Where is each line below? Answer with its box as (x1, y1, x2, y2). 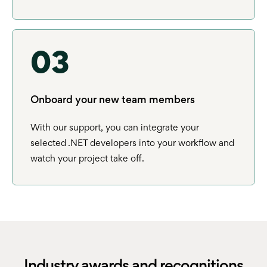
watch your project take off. (30, 154, 144, 163)
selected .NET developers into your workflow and (30, 139, 234, 148)
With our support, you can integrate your (30, 123, 199, 132)
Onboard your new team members (30, 95, 195, 105)
